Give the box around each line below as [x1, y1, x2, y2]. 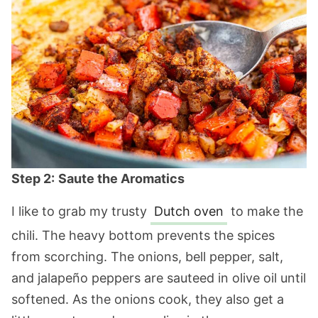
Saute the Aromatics [58, 171, 185, 187]
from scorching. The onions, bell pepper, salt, [11, 249, 283, 265]
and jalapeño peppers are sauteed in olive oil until [11, 270, 306, 286]
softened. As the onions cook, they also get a [11, 292, 284, 307]
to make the [227, 204, 303, 219]
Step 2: [11, 171, 55, 187]
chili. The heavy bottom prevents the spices [11, 228, 275, 243]
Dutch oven [154, 204, 224, 219]
